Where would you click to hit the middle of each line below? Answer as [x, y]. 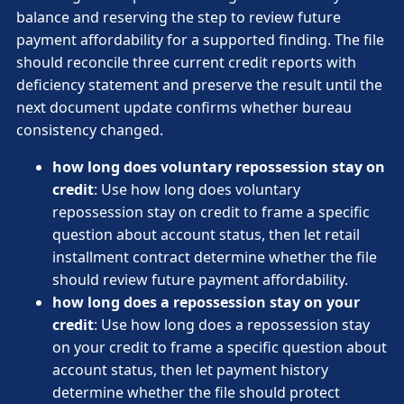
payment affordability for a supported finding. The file [200, 40]
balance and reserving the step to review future [179, 18]
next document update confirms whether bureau [184, 108]
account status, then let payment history [190, 370]
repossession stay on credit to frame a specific [211, 212]
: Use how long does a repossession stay [232, 325]
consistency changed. [90, 130]
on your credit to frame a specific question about [220, 348]
